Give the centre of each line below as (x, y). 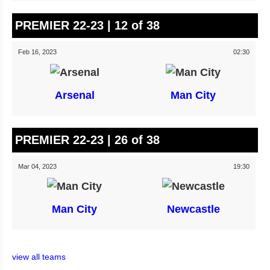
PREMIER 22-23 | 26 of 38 (87, 140)
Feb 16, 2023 (37, 52)
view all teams (39, 256)
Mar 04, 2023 (37, 166)
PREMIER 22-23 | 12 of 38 (87, 26)
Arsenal (74, 95)
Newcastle (193, 209)
